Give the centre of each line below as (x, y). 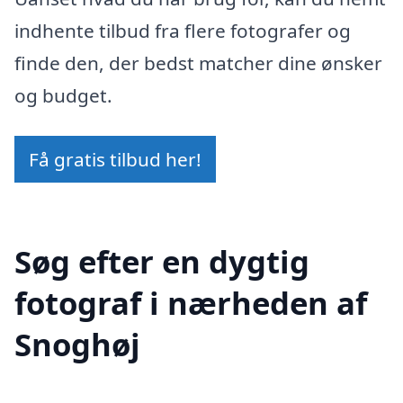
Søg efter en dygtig (162, 262)
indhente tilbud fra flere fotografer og (183, 30)
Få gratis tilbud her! (115, 160)
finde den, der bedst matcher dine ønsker (198, 63)
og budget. (63, 95)
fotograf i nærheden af (191, 303)
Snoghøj (77, 345)
